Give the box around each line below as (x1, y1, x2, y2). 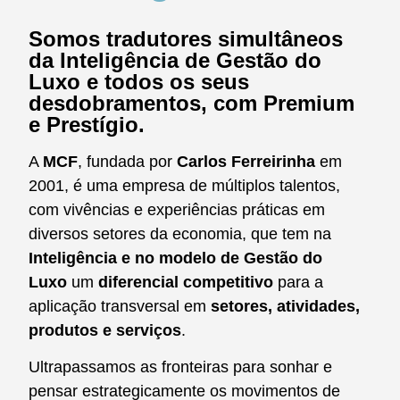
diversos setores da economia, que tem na (29, 225, 331, 243)
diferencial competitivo (98, 273, 273, 291)
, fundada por (78, 153, 177, 171)
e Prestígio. (29, 112, 145, 137)
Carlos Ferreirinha (177, 153, 315, 171)
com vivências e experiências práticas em (29, 201, 325, 219)
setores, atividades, (211, 297, 360, 315)
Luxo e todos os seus (29, 70, 249, 94)
